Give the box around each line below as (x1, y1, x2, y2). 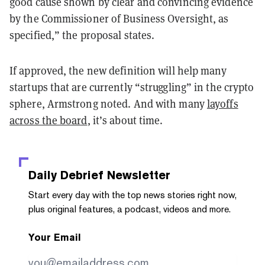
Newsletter (104, 167, 170, 182)
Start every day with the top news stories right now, (28, 189, 237, 201)
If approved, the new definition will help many (9, 63, 227, 77)
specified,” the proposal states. (9, 28, 155, 42)
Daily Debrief (28, 167, 104, 182)
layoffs (206, 96, 238, 111)
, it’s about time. (87, 113, 163, 127)
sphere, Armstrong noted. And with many (9, 96, 207, 111)
